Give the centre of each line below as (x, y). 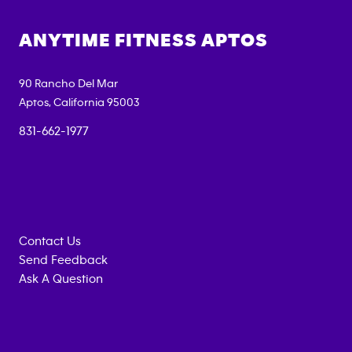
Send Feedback (63, 260)
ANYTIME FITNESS (110, 41)
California (79, 103)
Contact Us (50, 242)
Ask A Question (61, 279)
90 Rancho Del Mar (68, 84)
